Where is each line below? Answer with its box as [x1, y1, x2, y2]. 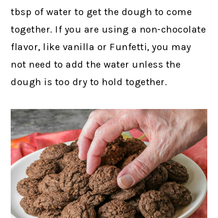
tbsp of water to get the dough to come [11, 6, 192, 18]
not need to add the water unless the [11, 58, 181, 70]
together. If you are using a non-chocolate [11, 23, 206, 35]
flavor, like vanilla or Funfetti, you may [11, 41, 191, 53]
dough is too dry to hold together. [11, 76, 167, 88]
